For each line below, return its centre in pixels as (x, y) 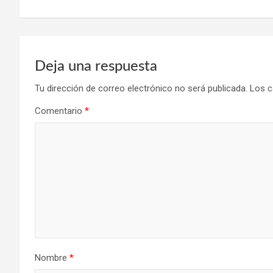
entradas (56, 17)
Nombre (52, 258)
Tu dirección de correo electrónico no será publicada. (141, 89)
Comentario (60, 111)
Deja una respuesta (96, 67)
